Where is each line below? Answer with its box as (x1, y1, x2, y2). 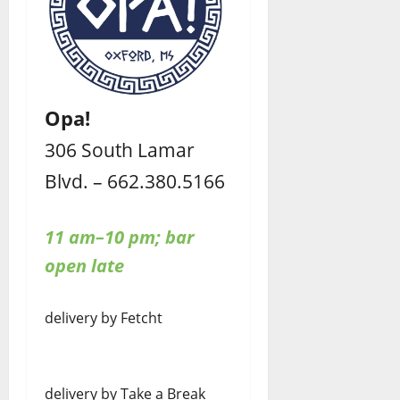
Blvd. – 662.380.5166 (45, 167, 225, 194)
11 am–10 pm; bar (45, 224, 194, 249)
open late (45, 253, 124, 278)
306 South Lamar (45, 136, 195, 162)
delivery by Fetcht (45, 307, 162, 328)
